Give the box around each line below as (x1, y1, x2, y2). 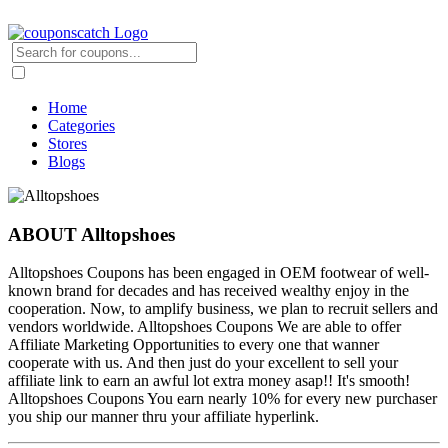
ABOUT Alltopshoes (8, 223, 175, 245)
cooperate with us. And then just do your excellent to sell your (8, 354, 398, 372)
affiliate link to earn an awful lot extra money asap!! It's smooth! (8, 372, 410, 390)
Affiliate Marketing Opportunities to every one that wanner (8, 336, 379, 354)
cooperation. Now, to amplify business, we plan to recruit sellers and (8, 300, 438, 318)
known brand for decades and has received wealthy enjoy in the (8, 282, 409, 300)
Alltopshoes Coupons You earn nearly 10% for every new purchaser (8, 390, 437, 408)
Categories (48, 117, 115, 134)
